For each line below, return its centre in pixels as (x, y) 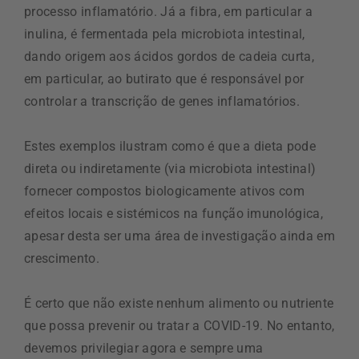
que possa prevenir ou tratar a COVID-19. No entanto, (179, 326)
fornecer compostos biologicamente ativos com (165, 192)
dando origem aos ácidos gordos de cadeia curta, (169, 57)
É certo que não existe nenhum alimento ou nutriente (179, 304)
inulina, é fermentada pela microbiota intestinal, (165, 34)
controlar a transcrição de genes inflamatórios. (162, 102)
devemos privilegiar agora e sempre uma (144, 349)
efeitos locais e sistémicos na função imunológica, (174, 214)
